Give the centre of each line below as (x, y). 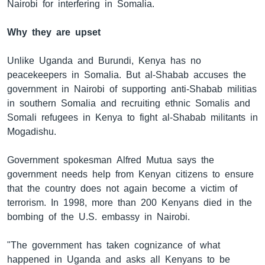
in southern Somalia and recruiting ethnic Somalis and (129, 103)
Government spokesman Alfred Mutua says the (111, 160)
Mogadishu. (32, 131)
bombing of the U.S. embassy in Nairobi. (98, 216)
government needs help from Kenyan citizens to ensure (130, 174)
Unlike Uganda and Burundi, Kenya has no (104, 60)
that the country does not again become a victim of (122, 188)
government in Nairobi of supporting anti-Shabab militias (132, 89)
